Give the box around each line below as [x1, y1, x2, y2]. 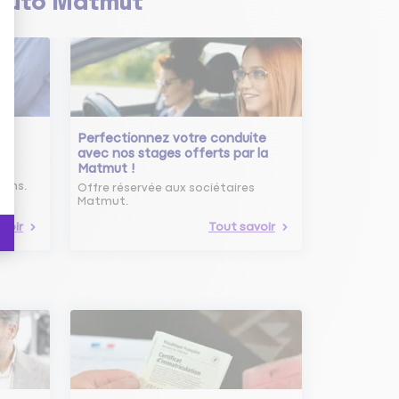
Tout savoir [208, 220, 275, 233]
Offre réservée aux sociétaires [77, 182, 256, 194]
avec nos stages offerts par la [77, 146, 269, 160]
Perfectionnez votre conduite [77, 131, 267, 145]
